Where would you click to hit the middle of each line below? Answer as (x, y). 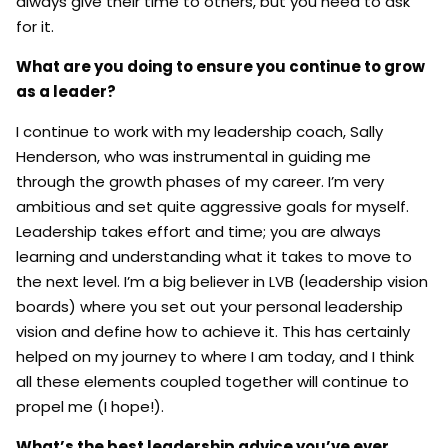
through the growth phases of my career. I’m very (200, 181)
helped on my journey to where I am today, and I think (215, 356)
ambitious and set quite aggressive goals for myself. (212, 206)
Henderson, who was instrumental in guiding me (193, 156)
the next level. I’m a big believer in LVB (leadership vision (222, 281)
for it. (35, 26)
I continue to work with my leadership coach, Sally (199, 131)
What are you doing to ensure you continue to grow (220, 66)
